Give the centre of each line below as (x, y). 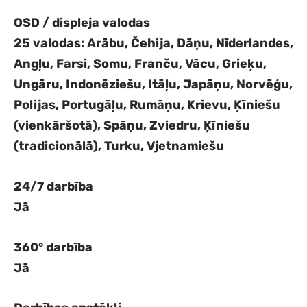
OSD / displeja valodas (82, 22)
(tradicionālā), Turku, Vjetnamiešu (119, 146)
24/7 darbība (53, 186)
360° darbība (53, 247)
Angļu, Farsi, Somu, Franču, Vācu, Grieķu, (140, 63)
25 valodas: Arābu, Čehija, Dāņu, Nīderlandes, (153, 43)
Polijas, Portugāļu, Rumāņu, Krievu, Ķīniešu (147, 105)
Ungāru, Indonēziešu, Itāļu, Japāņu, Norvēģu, (153, 84)
